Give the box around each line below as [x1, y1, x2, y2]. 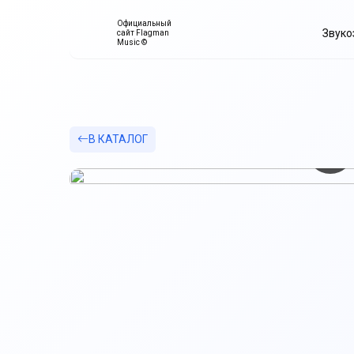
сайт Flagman [117, 28, 169, 37]
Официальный [117, 19, 171, 28]
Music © [117, 38, 147, 47]
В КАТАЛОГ [88, 133, 148, 145]
